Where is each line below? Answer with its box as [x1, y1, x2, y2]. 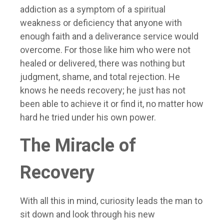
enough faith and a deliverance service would [20, 31, 198, 42]
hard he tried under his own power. [20, 112, 156, 123]
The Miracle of [20, 135, 136, 156]
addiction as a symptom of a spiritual [20, 4, 165, 15]
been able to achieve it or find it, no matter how [20, 98, 203, 109]
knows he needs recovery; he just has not [20, 85, 185, 96]
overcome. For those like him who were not [20, 44, 190, 55]
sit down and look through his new [20, 209, 155, 220]
